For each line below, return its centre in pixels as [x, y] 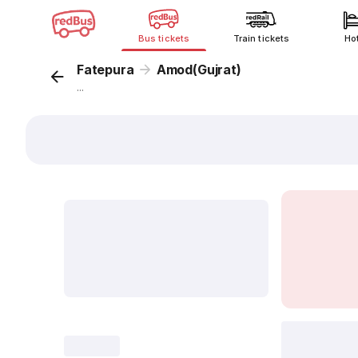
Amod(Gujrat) [199, 70]
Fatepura [105, 70]
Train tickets [261, 38]
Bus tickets [164, 38]
